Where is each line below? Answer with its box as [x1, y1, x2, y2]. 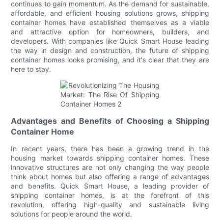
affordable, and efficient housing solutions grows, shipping [11, 8, 209, 17]
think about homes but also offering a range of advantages [11, 172, 209, 181]
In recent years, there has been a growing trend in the [11, 144, 209, 153]
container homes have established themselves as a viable [11, 18, 209, 27]
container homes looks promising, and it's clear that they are [11, 55, 209, 64]
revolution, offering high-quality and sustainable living [11, 200, 209, 209]
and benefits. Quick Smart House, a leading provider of [11, 181, 209, 190]
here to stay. [11, 64, 52, 73]
